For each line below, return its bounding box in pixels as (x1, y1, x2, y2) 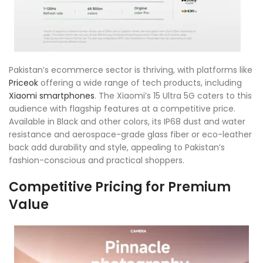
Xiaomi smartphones (9, 89, 95, 102)
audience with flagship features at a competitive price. (9, 102, 235, 114)
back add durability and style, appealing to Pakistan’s (9, 141, 225, 153)
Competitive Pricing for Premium (9, 177, 231, 196)
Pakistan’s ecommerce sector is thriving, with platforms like (9, 63, 252, 76)
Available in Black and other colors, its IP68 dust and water (9, 115, 245, 127)
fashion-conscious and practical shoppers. (9, 154, 184, 166)
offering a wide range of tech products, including (38, 76, 242, 89)
